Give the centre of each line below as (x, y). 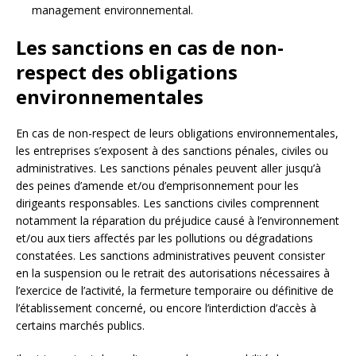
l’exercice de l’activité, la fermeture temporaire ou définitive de (175, 290)
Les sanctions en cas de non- (150, 47)
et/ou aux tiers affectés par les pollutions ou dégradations (164, 238)
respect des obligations (127, 72)
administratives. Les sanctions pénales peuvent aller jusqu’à (168, 168)
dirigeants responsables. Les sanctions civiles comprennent (168, 203)
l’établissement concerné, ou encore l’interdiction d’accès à (166, 308)
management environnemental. (112, 10)
